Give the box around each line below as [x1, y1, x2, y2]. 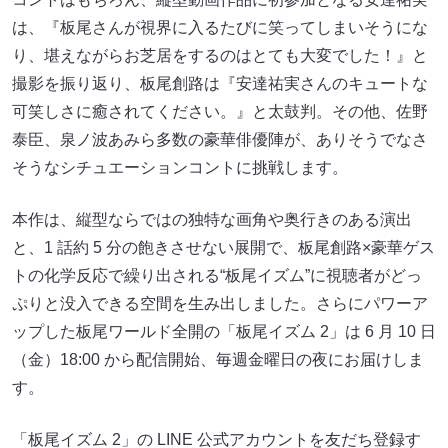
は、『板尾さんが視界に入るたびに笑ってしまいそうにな [12, 19, 428, 37]
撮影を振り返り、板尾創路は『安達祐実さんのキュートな [12, 75, 428, 93]
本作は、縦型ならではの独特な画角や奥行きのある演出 [12, 211, 412, 229]
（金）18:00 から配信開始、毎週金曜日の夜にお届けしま [12, 351, 424, 369]
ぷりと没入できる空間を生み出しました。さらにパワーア [12, 295, 428, 313]
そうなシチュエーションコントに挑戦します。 [12, 159, 348, 177]
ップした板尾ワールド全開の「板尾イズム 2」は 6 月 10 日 [12, 323, 436, 341]
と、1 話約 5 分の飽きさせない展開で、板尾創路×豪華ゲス [12, 239, 435, 257]
